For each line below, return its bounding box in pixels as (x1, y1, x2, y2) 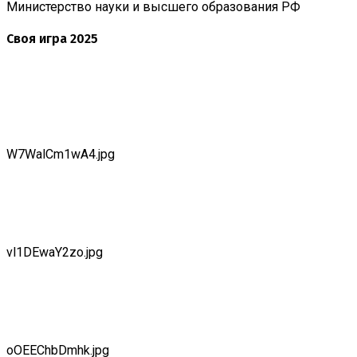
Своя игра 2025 (6, 31, 98, 47)
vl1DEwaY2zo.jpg (6, 244, 103, 260)
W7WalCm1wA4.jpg (6, 146, 115, 162)
